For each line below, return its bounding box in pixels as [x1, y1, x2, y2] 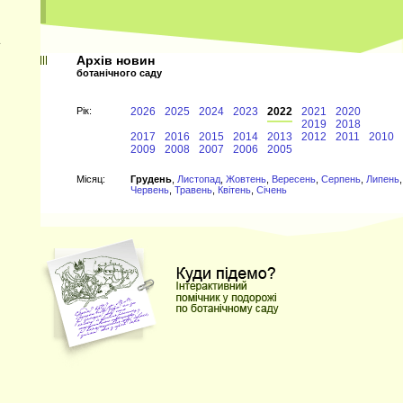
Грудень [130, 174, 172, 184]
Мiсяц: [76, 174, 105, 184]
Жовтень [226, 174, 266, 184]
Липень [366, 174, 399, 184]
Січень [256, 184, 287, 195]
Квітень [218, 184, 251, 195]
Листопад [177, 174, 220, 184]
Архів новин [76, 53, 155, 67]
